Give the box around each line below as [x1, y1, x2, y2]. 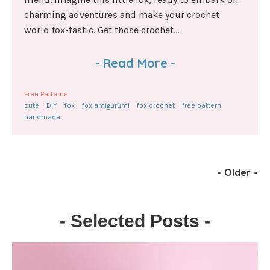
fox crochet [137, 101, 175, 110]
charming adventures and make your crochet [24, 9, 219, 20]
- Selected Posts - [60, 211, 210, 231]
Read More [102, 55, 168, 71]
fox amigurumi [82, 101, 130, 110]
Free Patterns [24, 90, 68, 98]
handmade [24, 113, 60, 121]
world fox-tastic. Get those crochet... [24, 24, 179, 36]
